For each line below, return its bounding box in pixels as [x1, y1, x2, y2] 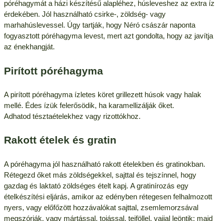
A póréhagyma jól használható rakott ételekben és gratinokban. [3, 159, 205, 168]
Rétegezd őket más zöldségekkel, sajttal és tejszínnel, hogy [3, 170, 196, 179]
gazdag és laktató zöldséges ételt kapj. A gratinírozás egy [3, 181, 188, 190]
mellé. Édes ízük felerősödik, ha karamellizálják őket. [3, 101, 174, 110]
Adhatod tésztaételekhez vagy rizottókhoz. [3, 111, 141, 120]
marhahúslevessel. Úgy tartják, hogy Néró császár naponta [3, 21, 195, 30]
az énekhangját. [3, 42, 55, 51]
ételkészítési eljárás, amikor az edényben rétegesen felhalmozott [3, 192, 212, 201]
